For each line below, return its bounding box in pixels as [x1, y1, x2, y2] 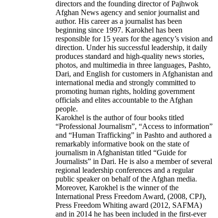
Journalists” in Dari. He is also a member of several [55, 157, 212, 166]
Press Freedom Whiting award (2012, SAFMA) [55, 201, 202, 210]
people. [55, 105, 78, 113]
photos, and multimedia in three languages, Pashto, [55, 61, 211, 70]
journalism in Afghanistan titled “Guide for [55, 148, 186, 157]
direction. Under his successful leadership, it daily [55, 43, 207, 52]
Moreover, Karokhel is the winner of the [55, 183, 179, 192]
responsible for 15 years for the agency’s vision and [55, 35, 213, 43]
